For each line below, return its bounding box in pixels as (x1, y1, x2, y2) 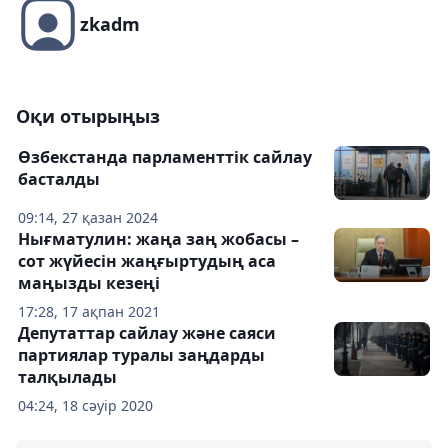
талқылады (18, 366, 117, 388)
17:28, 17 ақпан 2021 (18, 302, 160, 321)
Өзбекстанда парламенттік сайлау (18, 146, 312, 168)
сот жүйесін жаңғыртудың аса (18, 250, 276, 272)
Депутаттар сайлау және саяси (18, 322, 276, 344)
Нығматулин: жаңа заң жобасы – (18, 228, 299, 250)
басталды (18, 168, 100, 190)
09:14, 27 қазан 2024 (18, 208, 158, 227)
